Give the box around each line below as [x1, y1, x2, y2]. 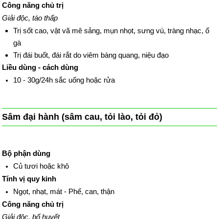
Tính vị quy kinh [2, 174, 57, 183]
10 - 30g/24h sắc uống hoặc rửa [13, 76, 117, 85]
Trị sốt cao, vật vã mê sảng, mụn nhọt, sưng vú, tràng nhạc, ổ [13, 26, 209, 35]
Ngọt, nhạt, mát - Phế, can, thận [13, 187, 114, 196]
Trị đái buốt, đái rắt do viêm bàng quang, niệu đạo [13, 51, 169, 60]
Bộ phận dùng [2, 149, 51, 157]
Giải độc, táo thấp [2, 14, 58, 22]
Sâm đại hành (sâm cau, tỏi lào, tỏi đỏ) [2, 112, 163, 122]
